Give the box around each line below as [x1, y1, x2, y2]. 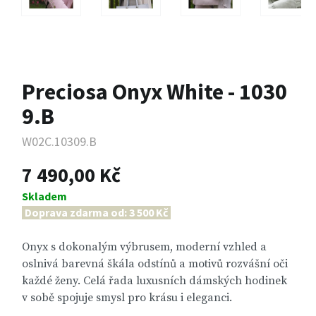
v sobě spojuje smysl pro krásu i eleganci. [22, 291, 232, 305]
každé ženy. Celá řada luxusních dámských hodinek [22, 274, 287, 288]
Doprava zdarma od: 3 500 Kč [25, 205, 168, 220]
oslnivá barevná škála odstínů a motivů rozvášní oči [22, 257, 288, 272]
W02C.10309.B [22, 133, 97, 150]
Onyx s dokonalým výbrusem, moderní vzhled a [22, 240, 267, 255]
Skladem [22, 189, 67, 204]
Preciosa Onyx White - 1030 [22, 78, 287, 107]
